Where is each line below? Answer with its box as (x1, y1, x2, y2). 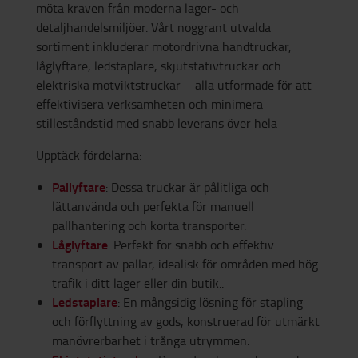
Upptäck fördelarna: (36, 146, 141, 165)
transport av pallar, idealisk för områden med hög (52, 255, 318, 273)
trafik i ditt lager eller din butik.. (52, 274, 224, 292)
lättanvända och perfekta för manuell (52, 197, 254, 216)
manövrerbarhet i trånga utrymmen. (52, 332, 249, 350)
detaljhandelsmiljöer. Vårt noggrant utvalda (36, 18, 271, 37)
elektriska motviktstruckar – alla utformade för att (36, 76, 312, 94)
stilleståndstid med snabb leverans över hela (36, 114, 277, 133)
